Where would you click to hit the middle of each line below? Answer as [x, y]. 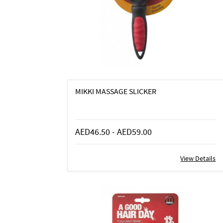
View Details [198, 158]
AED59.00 [134, 132]
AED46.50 [93, 132]
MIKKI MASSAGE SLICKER [115, 91]
